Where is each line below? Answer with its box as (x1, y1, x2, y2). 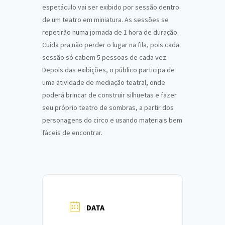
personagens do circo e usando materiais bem (42, 116, 182, 125)
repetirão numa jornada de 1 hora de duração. (42, 28, 179, 37)
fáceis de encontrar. (42, 128, 104, 138)
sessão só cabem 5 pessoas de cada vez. (42, 53, 168, 62)
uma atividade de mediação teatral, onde (42, 78, 165, 87)
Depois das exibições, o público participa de (42, 65, 175, 75)
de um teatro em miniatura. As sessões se (42, 15, 169, 25)
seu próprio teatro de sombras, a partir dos (42, 103, 174, 113)
